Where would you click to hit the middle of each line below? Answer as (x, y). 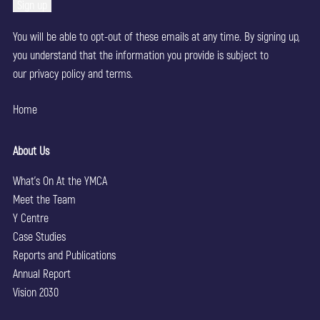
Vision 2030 (35, 292)
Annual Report (41, 274)
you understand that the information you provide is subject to (140, 55)
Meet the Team (44, 199)
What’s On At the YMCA (60, 181)
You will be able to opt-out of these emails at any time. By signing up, (156, 36)
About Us (31, 151)
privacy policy (57, 74)
